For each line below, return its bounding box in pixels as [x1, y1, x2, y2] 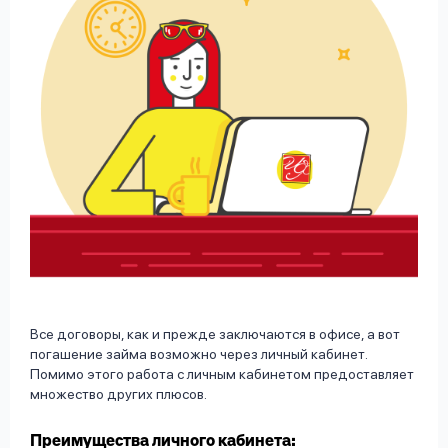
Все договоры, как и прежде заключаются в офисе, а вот [30, 326, 400, 343]
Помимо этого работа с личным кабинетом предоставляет [30, 366, 414, 383]
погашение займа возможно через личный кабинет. [30, 346, 367, 363]
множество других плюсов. [30, 386, 207, 403]
